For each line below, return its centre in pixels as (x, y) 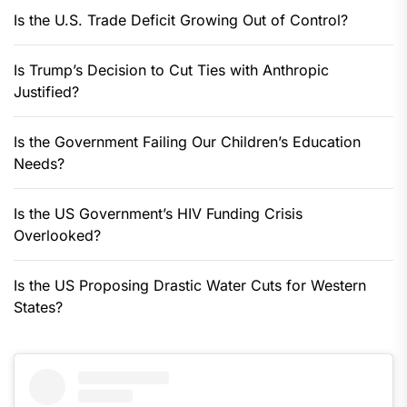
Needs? (39, 164)
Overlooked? (57, 236)
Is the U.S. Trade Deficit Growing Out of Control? (181, 20)
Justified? (46, 92)
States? (38, 308)
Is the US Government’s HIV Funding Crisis (158, 214)
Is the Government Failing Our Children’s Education (187, 142)
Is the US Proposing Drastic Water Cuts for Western (190, 286)
